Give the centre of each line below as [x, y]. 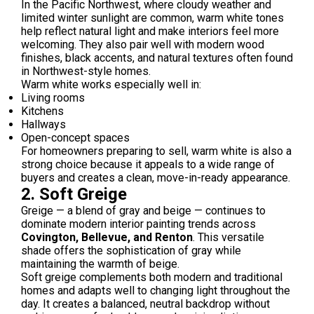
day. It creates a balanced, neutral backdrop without [145, 304]
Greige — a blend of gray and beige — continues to [143, 211]
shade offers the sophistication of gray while [131, 251]
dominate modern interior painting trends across [138, 224]
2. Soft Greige [74, 194]
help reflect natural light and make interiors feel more [150, 31]
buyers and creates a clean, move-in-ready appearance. [156, 178]
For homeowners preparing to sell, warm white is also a [156, 151]
